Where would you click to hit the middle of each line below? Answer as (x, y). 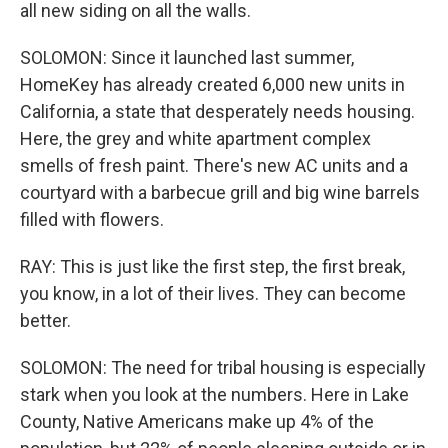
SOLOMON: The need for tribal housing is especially (223, 367)
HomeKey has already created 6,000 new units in (212, 84)
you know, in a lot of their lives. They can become (213, 293)
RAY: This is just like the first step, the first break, (212, 266)
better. (45, 320)
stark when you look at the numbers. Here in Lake (214, 394)
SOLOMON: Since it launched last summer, (187, 57)
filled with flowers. (92, 219)
